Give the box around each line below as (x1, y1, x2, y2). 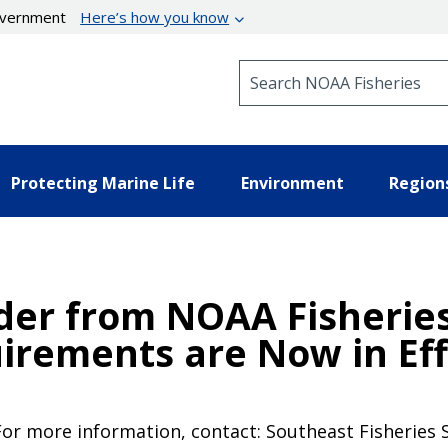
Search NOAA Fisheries (238, 59, 401, 78)
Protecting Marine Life (11, 171, 195, 194)
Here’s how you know (80, 7, 230, 27)
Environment (240, 171, 344, 194)
